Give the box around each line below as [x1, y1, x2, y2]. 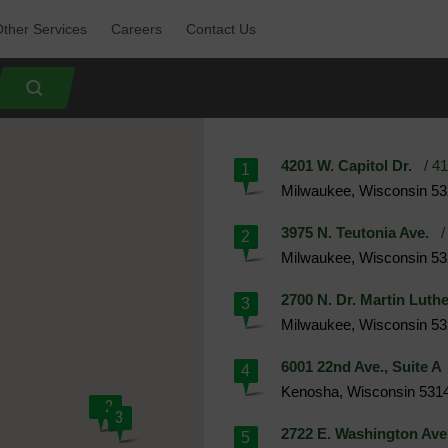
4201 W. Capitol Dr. [280, 157, 412, 174]
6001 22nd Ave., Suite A [280, 358, 442, 375]
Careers [111, 21, 162, 37]
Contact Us [186, 21, 256, 37]
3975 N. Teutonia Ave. [280, 224, 429, 241]
